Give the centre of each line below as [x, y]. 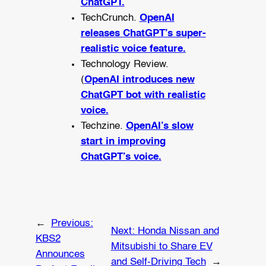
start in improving [123, 142]
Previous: [72, 224]
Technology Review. [124, 65]
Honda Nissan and [178, 232]
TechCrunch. [110, 18]
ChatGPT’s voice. [121, 157]
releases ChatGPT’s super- [143, 34]
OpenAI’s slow [159, 126]
